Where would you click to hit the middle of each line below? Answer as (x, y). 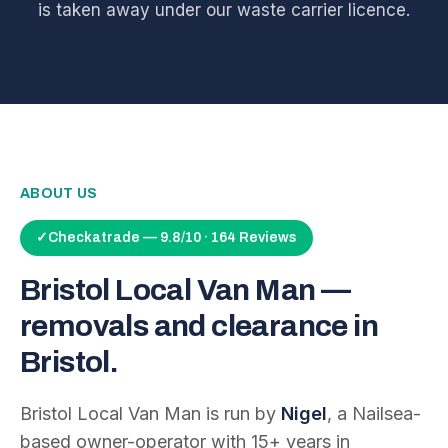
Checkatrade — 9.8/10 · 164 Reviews (172, 237)
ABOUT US (59, 193)
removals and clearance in (199, 326)
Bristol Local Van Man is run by (150, 413)
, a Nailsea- (374, 413)
